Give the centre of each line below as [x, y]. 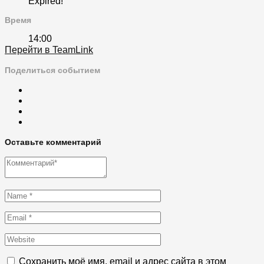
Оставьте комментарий [53, 142]
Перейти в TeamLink [49, 50]
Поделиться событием [52, 70]
